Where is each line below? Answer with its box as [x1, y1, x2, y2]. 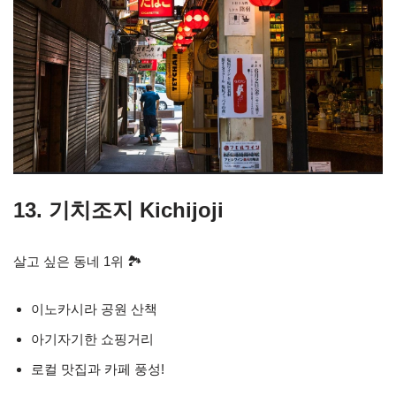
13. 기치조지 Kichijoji [13, 198, 224, 223]
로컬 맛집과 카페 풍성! [31, 362, 164, 377]
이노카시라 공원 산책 [31, 301, 157, 317]
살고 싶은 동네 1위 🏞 [13, 254, 142, 270]
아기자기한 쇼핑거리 [31, 331, 154, 347]
